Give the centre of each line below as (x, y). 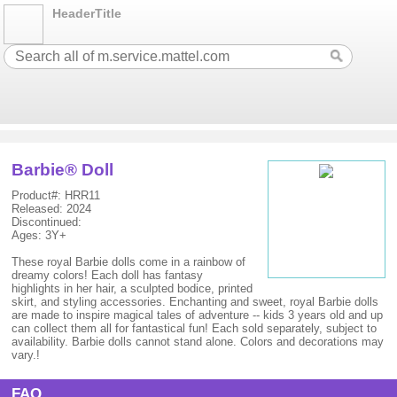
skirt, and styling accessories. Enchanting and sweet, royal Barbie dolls (195, 302)
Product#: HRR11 (56, 195)
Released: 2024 (52, 209)
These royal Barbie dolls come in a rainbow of (129, 262)
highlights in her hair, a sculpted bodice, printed (132, 288)
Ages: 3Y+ (39, 235)
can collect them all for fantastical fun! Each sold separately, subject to (195, 328)
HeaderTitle (87, 13)
